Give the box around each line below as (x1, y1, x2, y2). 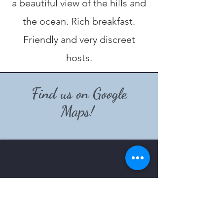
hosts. (66, 52, 92, 64)
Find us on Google (32, 84, 127, 102)
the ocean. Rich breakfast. (23, 15, 135, 27)
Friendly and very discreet (23, 34, 135, 45)
